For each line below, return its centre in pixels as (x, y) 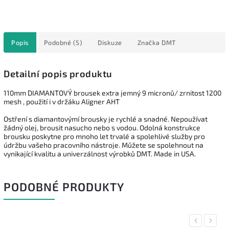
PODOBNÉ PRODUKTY (64, 187)
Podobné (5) (63, 42)
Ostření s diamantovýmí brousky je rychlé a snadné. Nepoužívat (106, 119)
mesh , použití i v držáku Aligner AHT (62, 101)
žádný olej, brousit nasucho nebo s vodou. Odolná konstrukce (102, 127)
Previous (206, 220)
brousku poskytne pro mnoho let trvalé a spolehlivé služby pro (104, 136)
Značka (148, 42)
